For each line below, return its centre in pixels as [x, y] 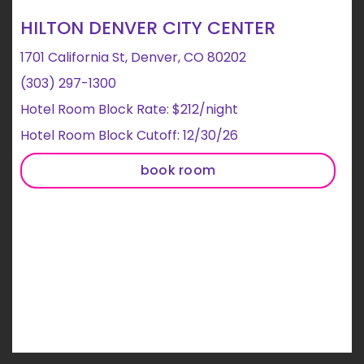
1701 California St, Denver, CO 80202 [133, 57]
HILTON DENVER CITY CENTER [148, 28]
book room [178, 170]
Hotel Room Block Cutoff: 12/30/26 [129, 135]
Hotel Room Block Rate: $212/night [129, 109]
